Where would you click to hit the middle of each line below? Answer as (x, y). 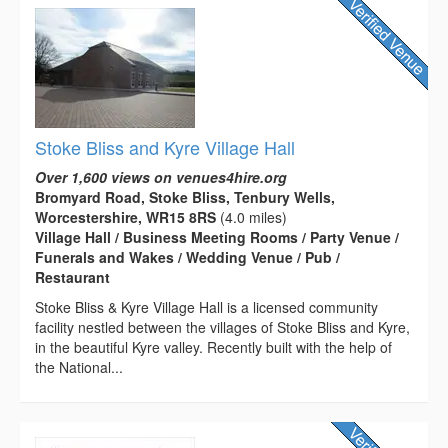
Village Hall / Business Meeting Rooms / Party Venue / (217, 237)
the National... (79, 367)
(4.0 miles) (251, 217)
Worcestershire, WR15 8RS (125, 217)
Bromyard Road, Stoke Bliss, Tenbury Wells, (185, 197)
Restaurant (72, 277)
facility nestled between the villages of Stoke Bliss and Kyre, (222, 327)
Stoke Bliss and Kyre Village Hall (165, 147)
